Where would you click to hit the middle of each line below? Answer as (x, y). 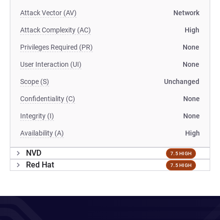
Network (186, 13)
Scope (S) (35, 82)
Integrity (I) (37, 116)
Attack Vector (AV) (48, 13)
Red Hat (40, 165)
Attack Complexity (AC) (55, 30)
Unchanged (182, 82)
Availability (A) (42, 133)
